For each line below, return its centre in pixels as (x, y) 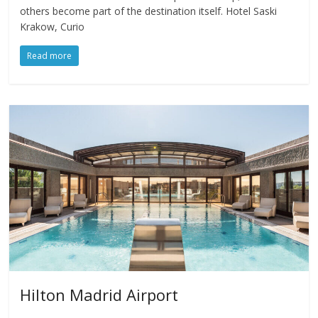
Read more (50, 56)
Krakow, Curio (53, 27)
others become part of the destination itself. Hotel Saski (149, 11)
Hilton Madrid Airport (99, 295)
